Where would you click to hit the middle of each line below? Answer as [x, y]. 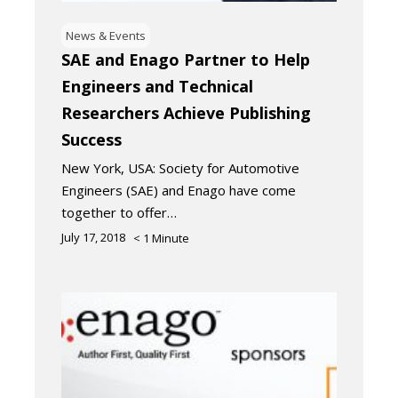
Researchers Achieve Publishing [186, 113]
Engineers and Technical [157, 87]
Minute [171, 239]
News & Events [106, 36]
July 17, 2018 [93, 238]
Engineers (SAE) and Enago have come [179, 191]
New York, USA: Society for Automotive [180, 168]
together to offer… [119, 213]
